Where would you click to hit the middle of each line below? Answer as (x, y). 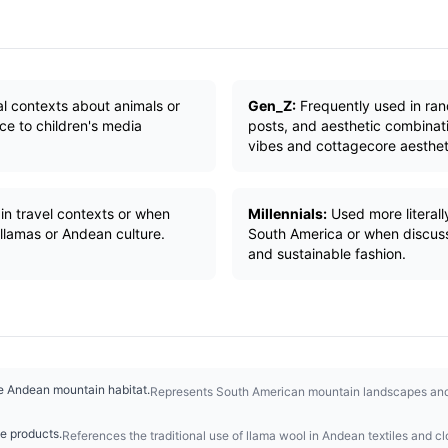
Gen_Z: (272, 105)
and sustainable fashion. (327, 253)
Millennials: (287, 213)
